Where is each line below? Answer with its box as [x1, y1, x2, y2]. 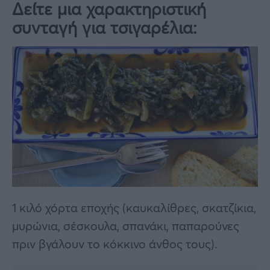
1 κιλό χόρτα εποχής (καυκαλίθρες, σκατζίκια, [12, 199, 256, 216]
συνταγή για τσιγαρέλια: [12, 16, 197, 39]
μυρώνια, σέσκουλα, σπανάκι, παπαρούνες [12, 217, 239, 234]
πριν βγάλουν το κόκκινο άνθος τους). [12, 235, 218, 252]
